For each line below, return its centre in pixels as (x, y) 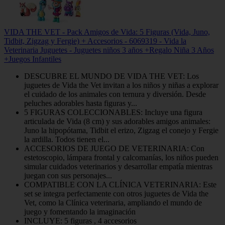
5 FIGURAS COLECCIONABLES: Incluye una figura (113, 112)
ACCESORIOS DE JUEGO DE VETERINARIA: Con (114, 148)
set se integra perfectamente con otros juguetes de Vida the (116, 193)
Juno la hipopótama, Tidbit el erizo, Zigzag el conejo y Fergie (121, 130)
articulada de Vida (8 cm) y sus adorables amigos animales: (117, 121)
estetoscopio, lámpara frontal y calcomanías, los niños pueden (121, 157)
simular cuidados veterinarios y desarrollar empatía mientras (118, 166)
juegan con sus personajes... (68, 175)
